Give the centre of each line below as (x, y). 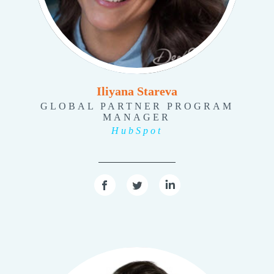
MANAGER (137, 117)
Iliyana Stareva (137, 91)
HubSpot (137, 130)
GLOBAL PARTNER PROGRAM (137, 106)
